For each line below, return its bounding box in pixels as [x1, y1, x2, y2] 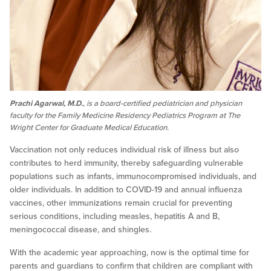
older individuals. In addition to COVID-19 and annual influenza [10, 184, 242, 195]
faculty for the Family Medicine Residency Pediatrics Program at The [10, 111, 240, 121]
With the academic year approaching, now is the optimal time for [10, 247, 249, 258]
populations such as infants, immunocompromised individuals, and [10, 171, 256, 182]
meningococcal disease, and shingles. [10, 224, 151, 235]
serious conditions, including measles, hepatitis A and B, [10, 211, 220, 222]
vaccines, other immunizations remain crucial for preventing [10, 198, 232, 209]
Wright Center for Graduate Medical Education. [10, 123, 169, 133]
